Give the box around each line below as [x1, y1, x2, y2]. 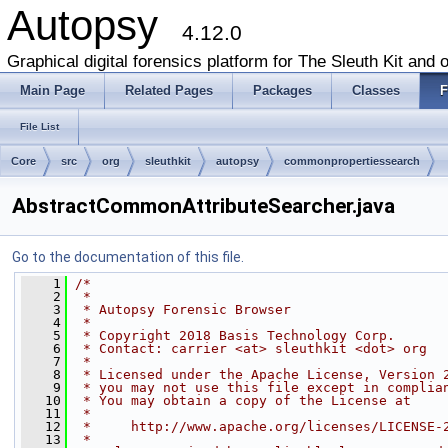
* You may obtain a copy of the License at [75, 393, 411, 408]
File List [20, 121, 59, 132]
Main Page [20, 83, 85, 98]
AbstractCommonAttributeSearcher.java [12, 194, 395, 218]
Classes [352, 83, 400, 98]
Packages [253, 83, 312, 98]
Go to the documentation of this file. [12, 249, 244, 265]
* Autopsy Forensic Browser [75, 302, 291, 317]
